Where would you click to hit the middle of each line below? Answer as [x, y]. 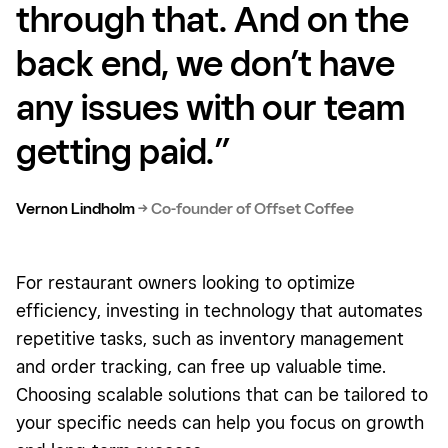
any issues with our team [210, 107]
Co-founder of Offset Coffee [252, 209]
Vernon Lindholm [77, 209]
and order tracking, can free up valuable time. [201, 367]
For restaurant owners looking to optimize [185, 283]
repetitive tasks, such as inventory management [210, 339]
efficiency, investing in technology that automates [219, 311]
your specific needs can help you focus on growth [220, 423]
